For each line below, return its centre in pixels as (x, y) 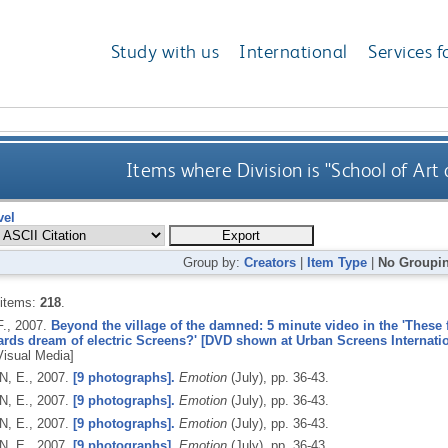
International (293, 52)
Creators (269, 262)
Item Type (336, 262)
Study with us (165, 52)
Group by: (213, 262)
